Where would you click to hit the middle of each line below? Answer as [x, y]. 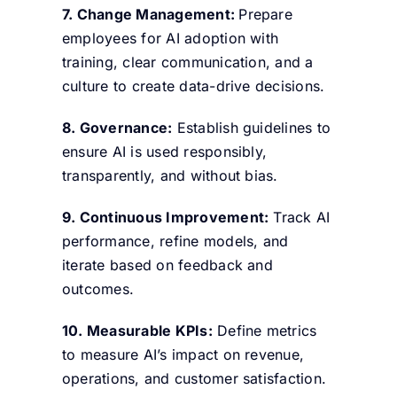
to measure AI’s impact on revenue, [183, 354]
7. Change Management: [150, 14]
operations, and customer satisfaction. [194, 378]
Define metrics [265, 330]
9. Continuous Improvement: [165, 217]
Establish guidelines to [252, 127]
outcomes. [98, 288]
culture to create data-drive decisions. [193, 86]
